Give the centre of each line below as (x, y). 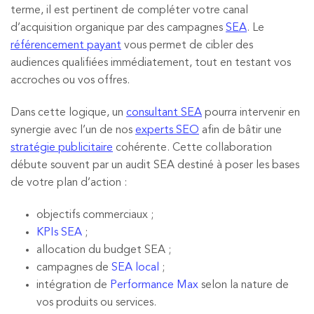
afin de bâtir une (240, 130)
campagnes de (74, 267)
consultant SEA (164, 112)
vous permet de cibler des (187, 46)
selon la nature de (243, 285)
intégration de (73, 285)
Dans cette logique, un (68, 112)
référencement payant (66, 46)
